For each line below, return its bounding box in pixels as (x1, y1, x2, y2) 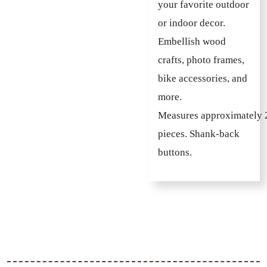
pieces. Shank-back (158, 128, 240, 139)
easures (167, 109, 198, 121)
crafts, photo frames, (158, 54, 244, 66)
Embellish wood (158, 35, 226, 47)
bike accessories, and (158, 72, 247, 84)
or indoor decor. (158, 17, 225, 29)
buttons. (158, 146, 192, 158)
